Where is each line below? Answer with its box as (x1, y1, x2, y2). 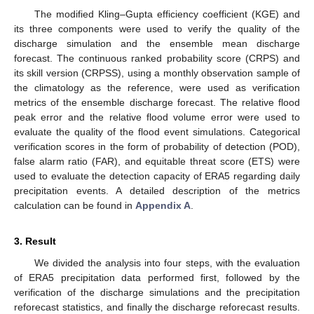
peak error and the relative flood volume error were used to (14, 111, 300, 123)
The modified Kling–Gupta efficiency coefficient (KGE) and (34, 8, 300, 20)
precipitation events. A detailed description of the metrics (14, 185, 300, 197)
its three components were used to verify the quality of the (14, 23, 300, 35)
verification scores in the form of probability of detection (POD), (14, 141, 300, 153)
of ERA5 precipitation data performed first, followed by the (14, 272, 300, 284)
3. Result (14, 235, 56, 247)
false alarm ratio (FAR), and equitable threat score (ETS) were (14, 156, 300, 168)
